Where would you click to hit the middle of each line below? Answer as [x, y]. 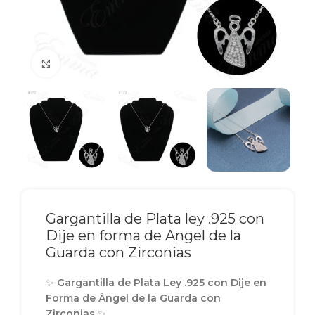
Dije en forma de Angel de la [143, 236]
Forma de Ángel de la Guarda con [133, 298]
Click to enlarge [97, 63]
